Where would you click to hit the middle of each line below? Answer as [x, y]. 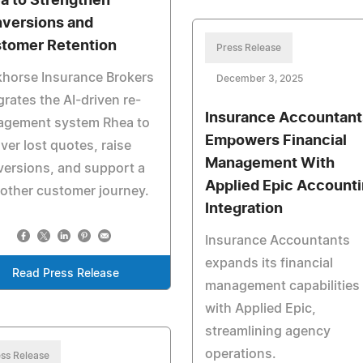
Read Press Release [65, 273]
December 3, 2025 [259, 79]
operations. [240, 354]
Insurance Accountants [277, 241]
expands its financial [269, 264]
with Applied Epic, [260, 309]
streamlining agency [267, 332]
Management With [269, 164]
